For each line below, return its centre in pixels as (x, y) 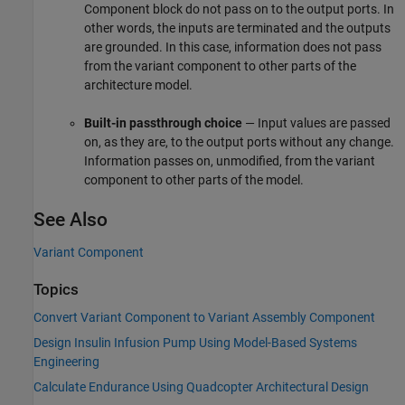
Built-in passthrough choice (163, 122)
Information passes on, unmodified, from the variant (230, 160)
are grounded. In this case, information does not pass (233, 47)
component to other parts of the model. (194, 179)
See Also (71, 219)
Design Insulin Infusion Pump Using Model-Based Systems (195, 343)
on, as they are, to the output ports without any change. (239, 141)
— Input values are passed (316, 122)
